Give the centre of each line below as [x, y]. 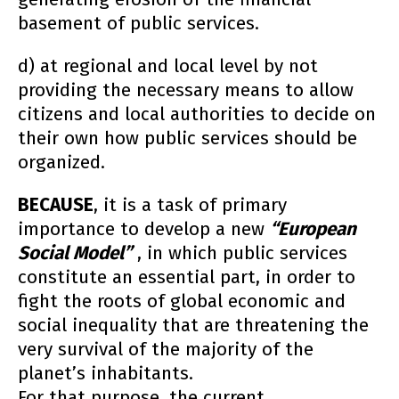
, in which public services [242, 253]
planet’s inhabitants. [106, 373]
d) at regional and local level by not [168, 67]
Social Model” [75, 253]
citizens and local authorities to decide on [197, 115]
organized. [61, 163]
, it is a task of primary [190, 205]
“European [313, 229]
